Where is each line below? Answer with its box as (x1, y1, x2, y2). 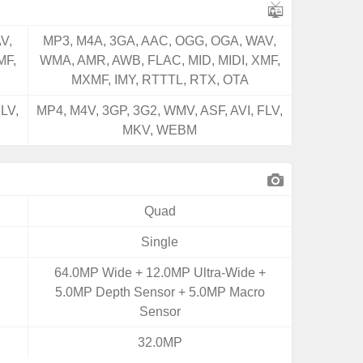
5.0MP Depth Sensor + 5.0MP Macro (54, 285, 265, 299)
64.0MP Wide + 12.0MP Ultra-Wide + (53, 266, 266, 280)
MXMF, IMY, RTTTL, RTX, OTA (70, 73, 249, 87)
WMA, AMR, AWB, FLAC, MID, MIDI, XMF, (39, 53, 280, 67)
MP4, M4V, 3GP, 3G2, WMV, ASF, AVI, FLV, (36, 104, 284, 117)
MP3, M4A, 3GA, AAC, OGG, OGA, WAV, (43, 34, 277, 48)
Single (141, 235, 179, 249)
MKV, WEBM (122, 123, 198, 137)
